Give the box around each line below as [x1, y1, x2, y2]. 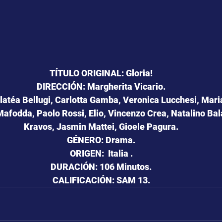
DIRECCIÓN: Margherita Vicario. [37, 81, 166, 92]
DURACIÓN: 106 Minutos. [51, 161, 152, 172]
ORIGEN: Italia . [69, 148, 133, 159]
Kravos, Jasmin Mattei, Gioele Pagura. [24, 121, 178, 132]
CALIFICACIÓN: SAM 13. [52, 174, 150, 185]
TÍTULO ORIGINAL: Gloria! [50, 67, 153, 78]
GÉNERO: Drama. [67, 134, 135, 145]
